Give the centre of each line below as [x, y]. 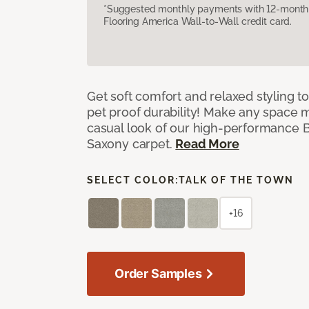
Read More [207, 143]
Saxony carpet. [131, 143]
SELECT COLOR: [133, 180]
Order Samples [158, 273]
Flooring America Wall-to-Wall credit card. [198, 21]
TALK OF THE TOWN [236, 180]
